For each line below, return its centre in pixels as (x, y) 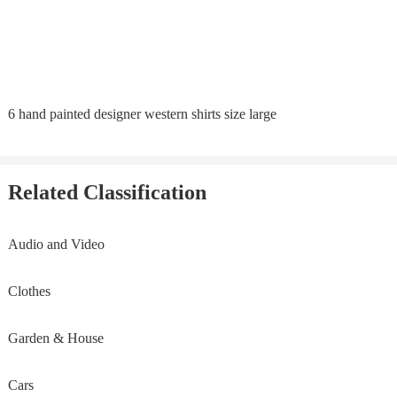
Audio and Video (56, 244)
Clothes (29, 291)
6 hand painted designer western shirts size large (142, 113)
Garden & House (55, 338)
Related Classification (107, 192)
